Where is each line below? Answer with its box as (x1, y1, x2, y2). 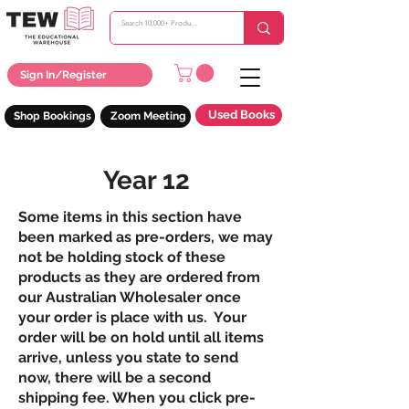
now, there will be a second (18, 368, 211, 386)
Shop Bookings (13, 110, 91, 123)
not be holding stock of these (18, 247, 225, 266)
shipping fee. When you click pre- (18, 388, 256, 406)
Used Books (207, 108, 275, 122)
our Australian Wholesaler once (18, 288, 241, 306)
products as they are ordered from (18, 267, 260, 286)
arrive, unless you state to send (18, 348, 238, 366)
